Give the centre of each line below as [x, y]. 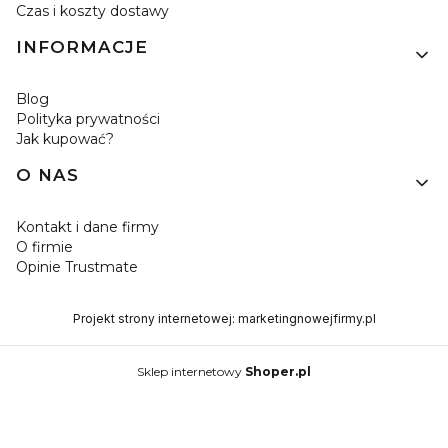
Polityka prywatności [88, 119]
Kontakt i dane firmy [87, 227]
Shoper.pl [278, 372]
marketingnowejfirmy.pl [306, 319]
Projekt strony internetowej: [155, 319]
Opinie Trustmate [77, 267]
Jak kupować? [65, 139]
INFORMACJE [82, 47]
